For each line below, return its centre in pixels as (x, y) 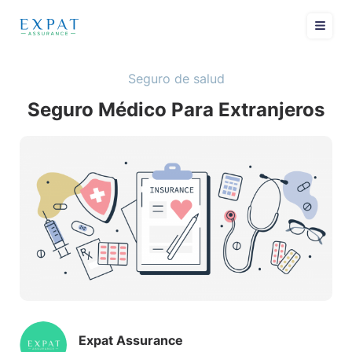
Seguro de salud (176, 79)
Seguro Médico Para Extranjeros (176, 110)
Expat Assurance (131, 340)
